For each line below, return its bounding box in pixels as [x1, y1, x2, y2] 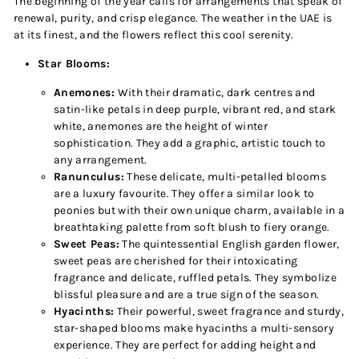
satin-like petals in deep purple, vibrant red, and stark [54, 103, 337, 116]
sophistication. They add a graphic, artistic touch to [54, 136, 326, 150]
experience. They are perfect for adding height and [54, 338, 317, 352]
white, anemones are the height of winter [54, 119, 268, 133]
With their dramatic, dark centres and [117, 86, 316, 99]
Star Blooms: [38, 57, 111, 71]
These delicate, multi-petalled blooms [127, 170, 327, 184]
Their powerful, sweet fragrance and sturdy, [116, 305, 344, 318]
